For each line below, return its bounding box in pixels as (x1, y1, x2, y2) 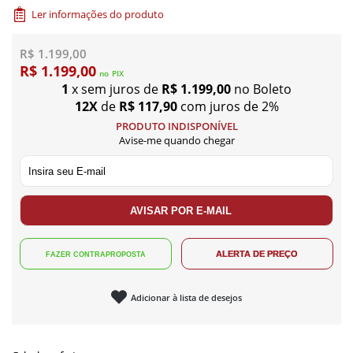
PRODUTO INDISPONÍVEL (115, 119, 238, 133)
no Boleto (231, 80, 292, 98)
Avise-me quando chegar (118, 133, 235, 147)
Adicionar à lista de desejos (130, 291, 242, 303)
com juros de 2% (180, 98, 279, 115)
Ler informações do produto (31, 6, 164, 21)
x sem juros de (69, 80, 162, 98)
